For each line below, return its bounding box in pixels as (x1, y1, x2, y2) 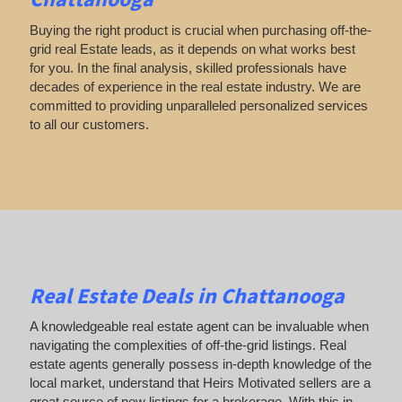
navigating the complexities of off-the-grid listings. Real (29, 337, 346, 354)
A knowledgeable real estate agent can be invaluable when (29, 319, 369, 335)
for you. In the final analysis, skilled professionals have (29, 59, 346, 75)
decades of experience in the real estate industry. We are (29, 78, 361, 94)
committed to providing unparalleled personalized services (29, 97, 368, 113)
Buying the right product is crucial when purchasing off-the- (29, 22, 371, 38)
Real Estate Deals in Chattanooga (29, 281, 345, 310)
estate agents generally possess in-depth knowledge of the (29, 356, 371, 372)
